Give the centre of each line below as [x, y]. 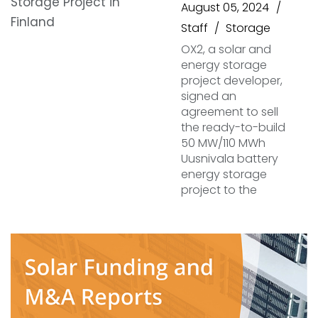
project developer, [232, 81]
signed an [209, 96]
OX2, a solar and [226, 49]
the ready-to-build [233, 127]
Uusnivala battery [230, 159]
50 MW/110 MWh [223, 143]
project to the [219, 190]
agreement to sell [230, 112]
